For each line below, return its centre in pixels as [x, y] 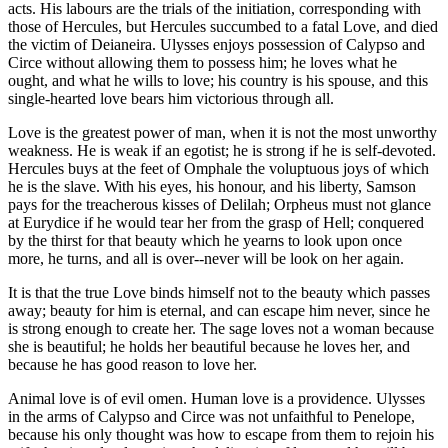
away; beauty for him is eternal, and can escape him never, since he [219, 311]
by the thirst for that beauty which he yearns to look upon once [205, 241]
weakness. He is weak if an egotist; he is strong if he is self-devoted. [222, 151]
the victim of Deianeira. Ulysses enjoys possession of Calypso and [216, 45]
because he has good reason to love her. [132, 365]
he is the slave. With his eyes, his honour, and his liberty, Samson [212, 187]
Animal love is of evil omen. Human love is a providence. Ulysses [216, 399]
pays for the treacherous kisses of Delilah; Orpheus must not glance [219, 205]
